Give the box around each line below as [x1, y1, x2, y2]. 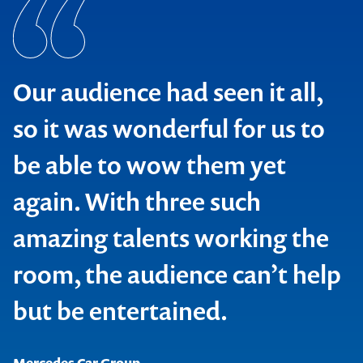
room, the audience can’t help [13, 258, 341, 291]
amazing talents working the [13, 221, 329, 254]
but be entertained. [13, 294, 228, 327]
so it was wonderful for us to [13, 112, 325, 145]
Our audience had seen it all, [13, 75, 322, 109]
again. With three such [13, 185, 261, 218]
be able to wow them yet [13, 148, 286, 181]
